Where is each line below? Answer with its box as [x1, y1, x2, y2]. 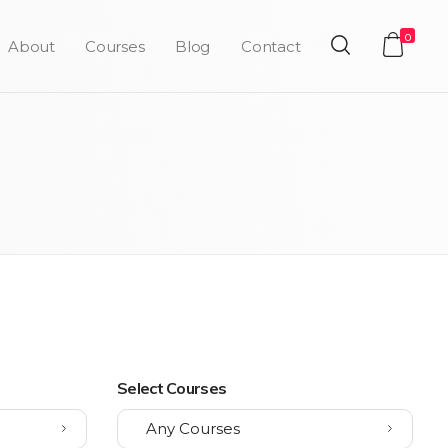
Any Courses [146, 419, 240, 438]
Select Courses [117, 378, 227, 398]
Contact [241, 36, 301, 56]
